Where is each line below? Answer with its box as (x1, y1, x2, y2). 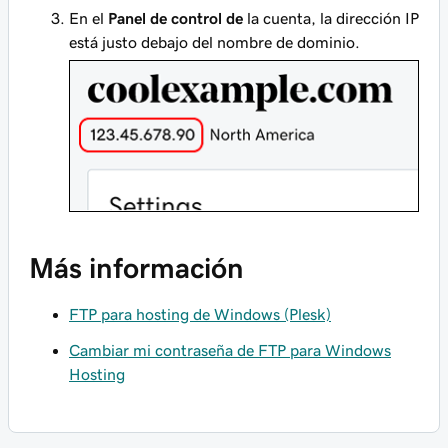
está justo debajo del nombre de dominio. (69, 34, 360, 50)
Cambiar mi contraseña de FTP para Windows (69, 342, 391, 359)
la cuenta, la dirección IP (243, 10, 419, 26)
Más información (29, 254, 244, 283)
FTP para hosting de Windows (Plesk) (69, 306, 331, 323)
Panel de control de (108, 10, 243, 26)
